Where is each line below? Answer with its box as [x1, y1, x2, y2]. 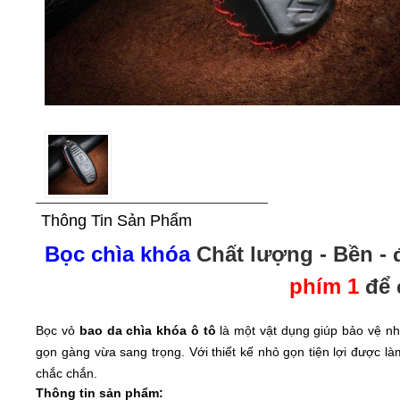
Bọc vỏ [36, 322, 79, 337]
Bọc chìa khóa [44, 241, 196, 266]
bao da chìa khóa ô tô [79, 322, 216, 337]
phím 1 [288, 273, 359, 298]
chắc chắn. [36, 365, 102, 380]
